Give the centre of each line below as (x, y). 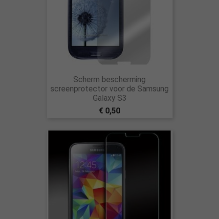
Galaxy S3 (109, 98)
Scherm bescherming (109, 79)
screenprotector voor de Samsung (109, 89)
